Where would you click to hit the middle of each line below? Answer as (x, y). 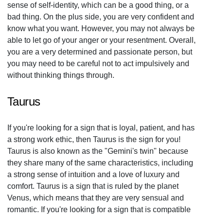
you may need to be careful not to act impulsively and (98, 64)
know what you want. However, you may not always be (101, 28)
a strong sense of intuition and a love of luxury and (93, 174)
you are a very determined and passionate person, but (100, 52)
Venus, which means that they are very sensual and (96, 198)
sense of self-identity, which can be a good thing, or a (98, 5)
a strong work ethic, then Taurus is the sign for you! (94, 139)
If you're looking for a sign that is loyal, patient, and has (101, 128)
